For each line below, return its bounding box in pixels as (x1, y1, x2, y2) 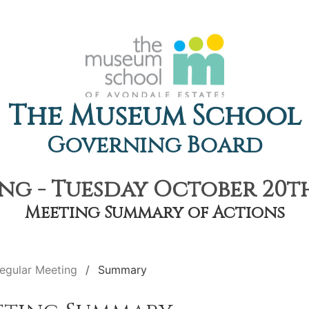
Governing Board (46, 131, 263, 161)
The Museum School (8, 98, 301, 135)
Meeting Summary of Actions (24, 202, 285, 224)
